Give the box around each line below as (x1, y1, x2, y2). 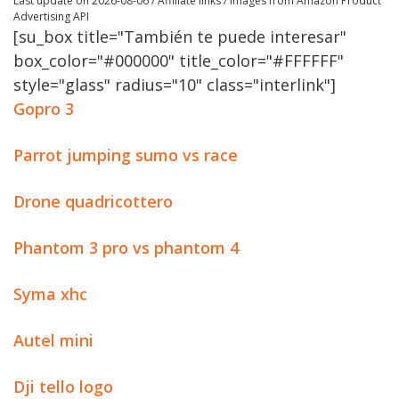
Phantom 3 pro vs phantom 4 (13, 237, 239, 258)
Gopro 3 (13, 98, 74, 119)
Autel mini (13, 330, 94, 351)
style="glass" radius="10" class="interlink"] (13, 74, 336, 95)
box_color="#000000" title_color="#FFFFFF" (13, 50, 344, 71)
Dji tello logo (13, 376, 113, 397)
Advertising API (13, 9, 89, 24)
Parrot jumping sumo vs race (13, 144, 238, 166)
